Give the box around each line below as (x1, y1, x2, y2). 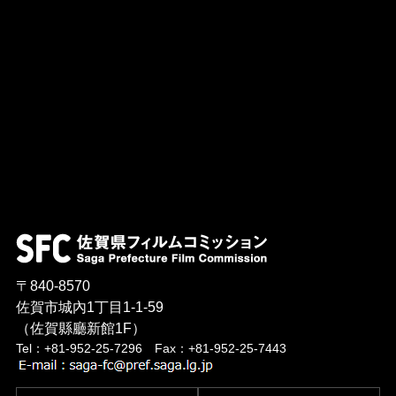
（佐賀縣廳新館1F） (15, 321, 146, 337)
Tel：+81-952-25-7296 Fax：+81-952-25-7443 (15, 341, 286, 356)
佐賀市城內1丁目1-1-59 (15, 300, 164, 316)
